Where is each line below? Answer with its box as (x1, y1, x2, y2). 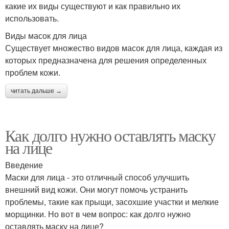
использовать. (5, 12, 59, 24)
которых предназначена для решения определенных (5, 54, 207, 66)
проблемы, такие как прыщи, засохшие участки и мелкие (5, 195, 219, 208)
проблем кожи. (5, 66, 60, 78)
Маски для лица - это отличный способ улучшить (5, 171, 189, 183)
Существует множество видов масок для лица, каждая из (5, 41, 222, 54)
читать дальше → (11, 87, 62, 95)
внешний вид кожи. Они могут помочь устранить (5, 183, 188, 195)
